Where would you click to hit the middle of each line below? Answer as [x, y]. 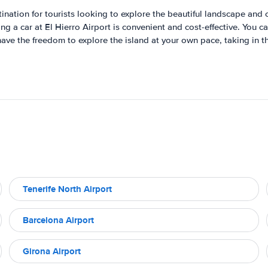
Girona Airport [52, 251]
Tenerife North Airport [67, 189]
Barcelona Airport [58, 220]
